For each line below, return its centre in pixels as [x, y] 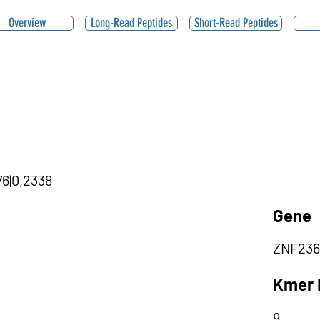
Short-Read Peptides [236, 23]
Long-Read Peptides [131, 23]
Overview [27, 23]
